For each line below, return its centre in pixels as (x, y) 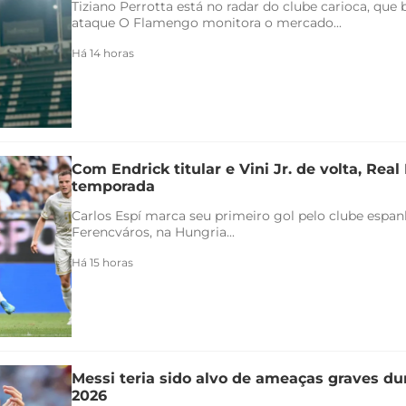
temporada (113, 186)
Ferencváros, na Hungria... (153, 232)
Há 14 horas (103, 53)
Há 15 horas (102, 262)
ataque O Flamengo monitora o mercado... (207, 22)
